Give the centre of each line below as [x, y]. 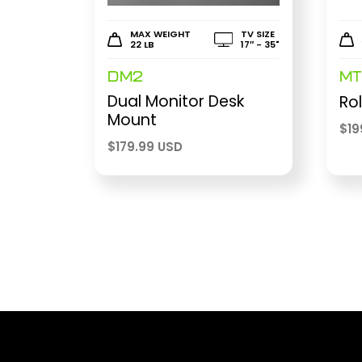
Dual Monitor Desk [176, 102]
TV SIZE [257, 34]
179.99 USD [149, 147]
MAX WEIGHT [160, 34]
